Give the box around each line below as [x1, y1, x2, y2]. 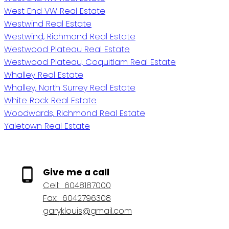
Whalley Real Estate [4, 68, 83, 81]
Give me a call [42, 166, 109, 178]
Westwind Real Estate [4, 17, 91, 30]
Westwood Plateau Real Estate [4, 43, 130, 55]
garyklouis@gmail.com [42, 204, 132, 217]
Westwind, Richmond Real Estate [4, 30, 135, 42]
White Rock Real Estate [4, 94, 97, 106]
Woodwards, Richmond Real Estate [4, 107, 145, 119]
